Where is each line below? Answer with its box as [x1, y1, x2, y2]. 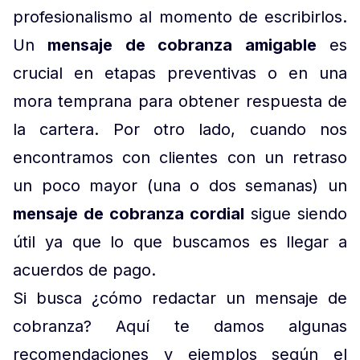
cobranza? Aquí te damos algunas [13, 317, 347, 336]
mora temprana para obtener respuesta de [13, 92, 347, 111]
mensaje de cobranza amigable [47, 35, 317, 55]
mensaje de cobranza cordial [13, 204, 244, 223]
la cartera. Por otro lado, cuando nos [13, 120, 347, 139]
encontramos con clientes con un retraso [13, 148, 347, 167]
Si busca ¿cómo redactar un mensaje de [13, 288, 347, 308]
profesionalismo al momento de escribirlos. [13, 7, 347, 27]
